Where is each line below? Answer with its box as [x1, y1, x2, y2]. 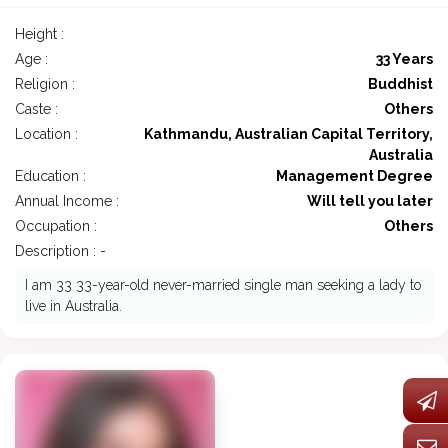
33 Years [376, 51, 433, 68]
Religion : [15, 76, 75, 93]
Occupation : [15, 218, 97, 235]
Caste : [15, 101, 58, 118]
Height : [15, 26, 64, 43]
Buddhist [368, 76, 433, 93]
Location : [15, 126, 78, 143]
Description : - [15, 243, 106, 260]
